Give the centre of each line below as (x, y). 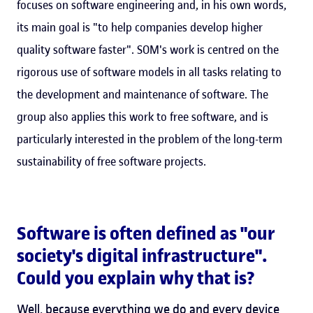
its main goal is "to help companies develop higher (140, 27)
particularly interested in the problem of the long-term (150, 139)
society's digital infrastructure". (142, 256)
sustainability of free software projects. (111, 161)
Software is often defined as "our (146, 233)
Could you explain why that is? (136, 278)
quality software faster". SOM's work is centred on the (148, 49)
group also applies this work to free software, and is (143, 116)
